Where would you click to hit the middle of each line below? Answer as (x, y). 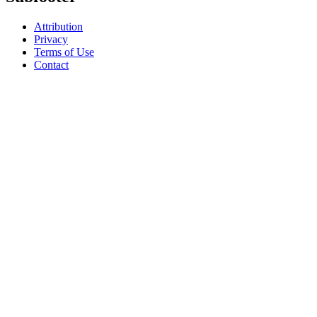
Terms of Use (64, 52)
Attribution (58, 26)
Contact (51, 64)
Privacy (51, 39)
